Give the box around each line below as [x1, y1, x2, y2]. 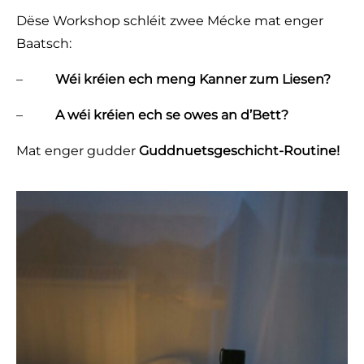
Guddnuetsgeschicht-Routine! [139, 143, 343, 158]
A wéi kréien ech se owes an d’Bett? [55, 107, 288, 123]
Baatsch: [16, 36, 71, 51]
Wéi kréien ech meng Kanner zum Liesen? [55, 71, 331, 87]
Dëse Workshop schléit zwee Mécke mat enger [16, 13, 323, 28]
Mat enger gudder [16, 143, 139, 158]
